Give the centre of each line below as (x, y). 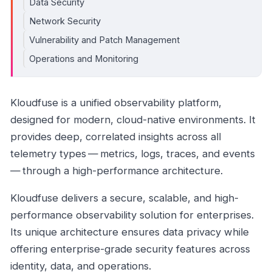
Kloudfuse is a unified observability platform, (116, 102)
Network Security (65, 21)
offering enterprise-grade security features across (130, 249)
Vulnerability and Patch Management (104, 39)
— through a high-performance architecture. (117, 170)
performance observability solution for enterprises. (132, 215)
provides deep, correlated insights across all (116, 136)
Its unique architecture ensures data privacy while (130, 232)
